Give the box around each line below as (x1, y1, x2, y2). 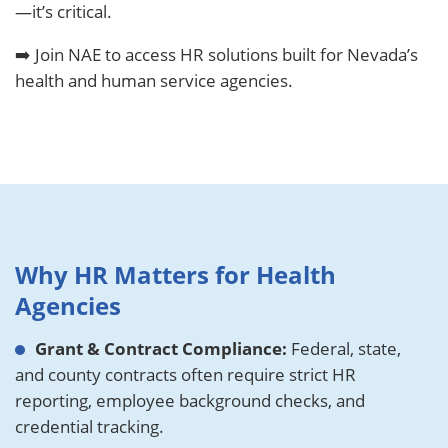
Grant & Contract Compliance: (35, 337, 287, 360)
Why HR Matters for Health (15, 258, 336, 291)
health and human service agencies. (15, 69, 293, 92)
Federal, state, (287, 337, 401, 360)
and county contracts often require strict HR (15, 363, 356, 386)
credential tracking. (15, 415, 164, 438)
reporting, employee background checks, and (15, 389, 365, 412)
